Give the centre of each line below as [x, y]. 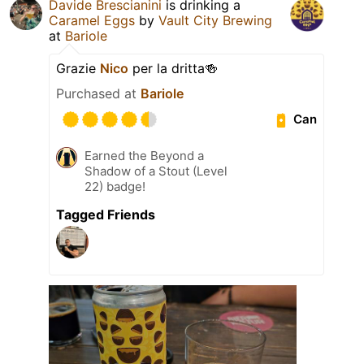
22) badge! [115, 186]
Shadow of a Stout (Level [156, 171]
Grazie [78, 68]
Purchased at [98, 93]
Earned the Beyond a [144, 155]
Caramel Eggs [92, 20]
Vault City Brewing [215, 20]
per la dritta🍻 [173, 68]
